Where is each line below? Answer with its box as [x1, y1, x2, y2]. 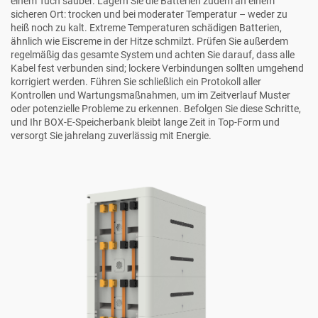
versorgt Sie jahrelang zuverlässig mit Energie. [11, 130, 212, 142]
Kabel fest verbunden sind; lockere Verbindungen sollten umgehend [11, 62, 304, 75]
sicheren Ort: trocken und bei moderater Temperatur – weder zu [11, 9, 287, 21]
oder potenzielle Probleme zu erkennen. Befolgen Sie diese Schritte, [11, 103, 301, 115]
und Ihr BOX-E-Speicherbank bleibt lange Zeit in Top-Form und [11, 116, 280, 128]
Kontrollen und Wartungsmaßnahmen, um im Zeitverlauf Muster [11, 89, 290, 102]
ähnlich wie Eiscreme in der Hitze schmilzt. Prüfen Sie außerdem [11, 35, 288, 48]
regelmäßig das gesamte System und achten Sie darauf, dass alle [11, 49, 295, 61]
